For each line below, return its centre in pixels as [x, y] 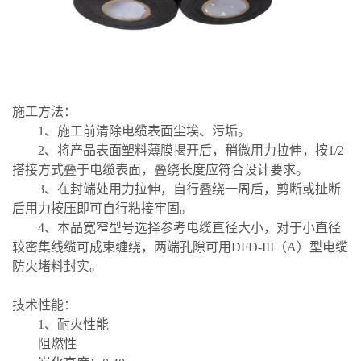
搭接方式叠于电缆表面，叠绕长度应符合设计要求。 [160, 169]
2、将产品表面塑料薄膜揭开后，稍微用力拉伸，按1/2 [191, 150]
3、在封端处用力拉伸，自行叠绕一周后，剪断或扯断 [189, 189]
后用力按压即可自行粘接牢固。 [102, 208]
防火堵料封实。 [57, 266]
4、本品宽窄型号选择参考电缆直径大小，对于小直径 [189, 227]
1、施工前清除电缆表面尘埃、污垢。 [144, 131]
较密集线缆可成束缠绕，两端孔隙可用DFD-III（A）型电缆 [180, 247]
